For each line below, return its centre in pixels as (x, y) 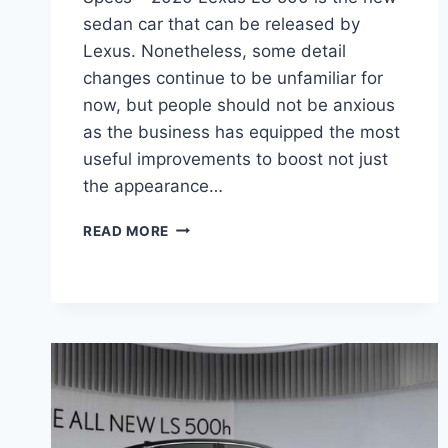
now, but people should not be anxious (239, 104)
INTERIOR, (205, 309)
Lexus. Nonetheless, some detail (214, 50)
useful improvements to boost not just (235, 158)
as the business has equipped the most (241, 131)
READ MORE (126, 230)
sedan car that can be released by (221, 23)
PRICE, (192, 330)
